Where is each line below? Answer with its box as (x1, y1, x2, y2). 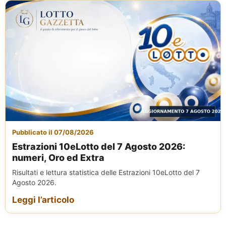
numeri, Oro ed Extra (12, 152, 104, 163)
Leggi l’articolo (12, 195, 74, 205)
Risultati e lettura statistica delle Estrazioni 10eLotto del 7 (12, 168, 200, 177)
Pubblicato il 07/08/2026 (12, 128, 94, 137)
